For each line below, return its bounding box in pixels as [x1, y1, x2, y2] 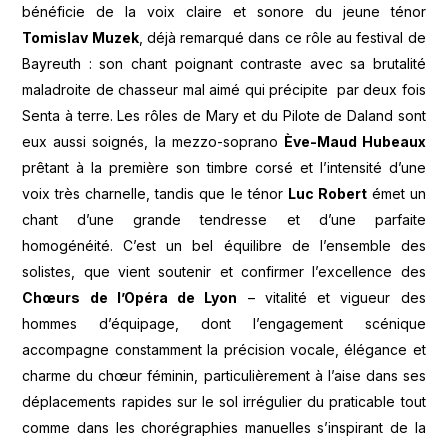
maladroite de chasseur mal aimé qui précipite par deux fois [22, 81, 426, 99]
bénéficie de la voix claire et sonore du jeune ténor [22, 3, 426, 21]
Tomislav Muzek [22, 29, 139, 47]
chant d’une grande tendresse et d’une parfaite [22, 211, 426, 229]
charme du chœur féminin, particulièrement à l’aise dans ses [22, 367, 426, 385]
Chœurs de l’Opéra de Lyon [22, 289, 238, 307]
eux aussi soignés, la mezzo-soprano [22, 133, 284, 151]
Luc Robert [287, 185, 367, 203]
